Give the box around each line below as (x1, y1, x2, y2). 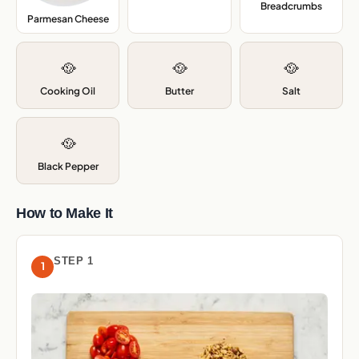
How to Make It (16, 204, 113, 221)
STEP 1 (54, 254, 93, 267)
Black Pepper (37, 159, 99, 172)
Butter (164, 84, 194, 97)
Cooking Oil (40, 84, 96, 97)
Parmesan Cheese (26, 12, 109, 25)
